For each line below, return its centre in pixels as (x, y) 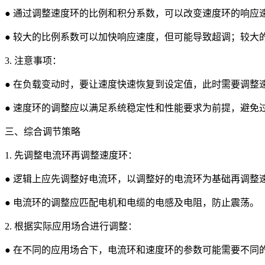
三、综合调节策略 (43, 131)
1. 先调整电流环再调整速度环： (71, 155)
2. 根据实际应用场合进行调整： (71, 226)
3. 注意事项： (33, 60)
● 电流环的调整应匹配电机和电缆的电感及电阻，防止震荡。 (132, 202)
